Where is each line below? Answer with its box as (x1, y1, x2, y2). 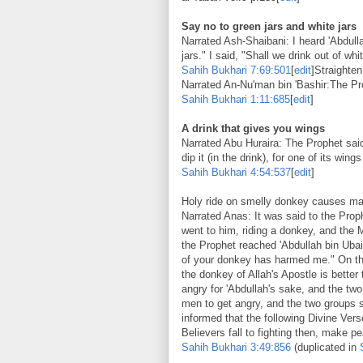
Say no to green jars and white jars (181, 19, 357, 32)
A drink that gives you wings (181, 122, 325, 135)
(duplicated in (291, 340, 360, 353)
